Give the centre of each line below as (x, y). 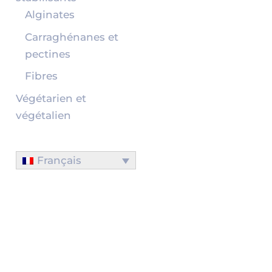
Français (59, 161)
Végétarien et (51, 98)
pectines (47, 54)
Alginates (49, 15)
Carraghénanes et (71, 37)
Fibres (41, 76)
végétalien (43, 115)
